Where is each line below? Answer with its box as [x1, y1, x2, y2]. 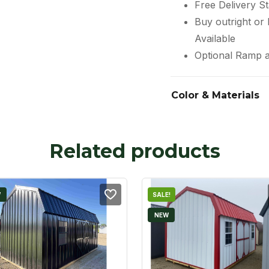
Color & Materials [171, 89, 259, 101]
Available [194, 32, 235, 45]
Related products [49, 139, 220, 163]
